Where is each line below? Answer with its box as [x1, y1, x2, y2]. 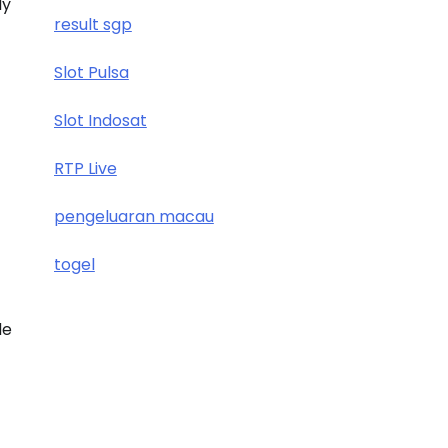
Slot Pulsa [53, 61, 129, 84]
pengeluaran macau [53, 205, 214, 228]
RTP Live [53, 157, 117, 180]
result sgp [53, 13, 132, 36]
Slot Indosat [53, 109, 147, 132]
